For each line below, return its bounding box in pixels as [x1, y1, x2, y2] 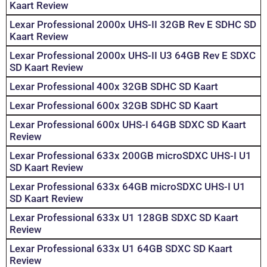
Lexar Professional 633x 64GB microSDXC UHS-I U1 [10, 181, 246, 193]
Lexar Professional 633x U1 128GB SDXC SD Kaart [10, 212, 238, 224]
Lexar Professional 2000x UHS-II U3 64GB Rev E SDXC [10, 49, 256, 62]
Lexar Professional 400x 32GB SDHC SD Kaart [10, 80, 218, 93]
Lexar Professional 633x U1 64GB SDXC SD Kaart [10, 243, 232, 255]
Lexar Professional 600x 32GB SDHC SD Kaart [10, 100, 218, 112]
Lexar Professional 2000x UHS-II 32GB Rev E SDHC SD [10, 18, 256, 31]
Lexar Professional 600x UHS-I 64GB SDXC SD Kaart [10, 119, 246, 131]
